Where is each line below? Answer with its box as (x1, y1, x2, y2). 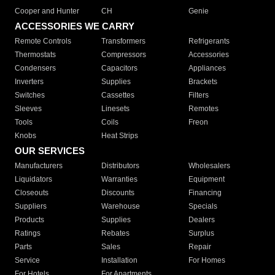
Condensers (15, 64, 56, 73)
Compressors (101, 50, 147, 60)
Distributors (101, 161, 140, 171)
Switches (15, 91, 45, 100)
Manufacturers (15, 161, 63, 171)
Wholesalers (188, 161, 230, 171)
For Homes (188, 256, 225, 265)
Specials (188, 202, 217, 211)
